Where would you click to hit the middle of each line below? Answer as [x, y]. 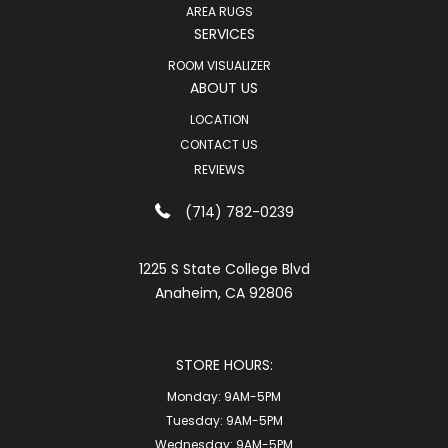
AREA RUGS [219, 11]
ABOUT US [224, 87]
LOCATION [219, 119]
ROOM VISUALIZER [219, 65]
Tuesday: [195, 420]
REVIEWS [219, 169]
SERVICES [224, 33]
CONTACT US [219, 144]
